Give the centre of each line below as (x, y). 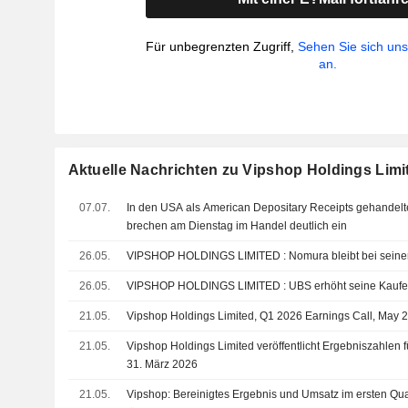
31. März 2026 (163, 364)
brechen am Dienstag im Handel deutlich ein (237, 226)
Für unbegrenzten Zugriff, (222, 46)
